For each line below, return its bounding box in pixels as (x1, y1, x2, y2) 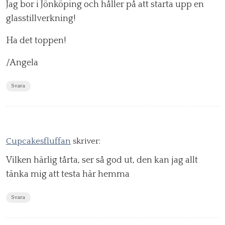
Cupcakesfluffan (6, 137, 71, 146)
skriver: (73, 137, 100, 146)
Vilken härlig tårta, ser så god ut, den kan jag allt (6, 155, 198, 166)
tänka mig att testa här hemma (6, 169, 130, 180)
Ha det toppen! (6, 36, 66, 46)
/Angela (6, 58, 38, 68)
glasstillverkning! (6, 14, 75, 24)
